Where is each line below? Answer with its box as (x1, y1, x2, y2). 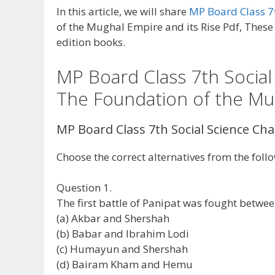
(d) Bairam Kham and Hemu (56, 257, 193, 272)
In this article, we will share (56, 4, 189, 19)
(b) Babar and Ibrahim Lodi (56, 227, 189, 241)
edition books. (56, 35, 125, 50)
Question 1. (56, 180, 112, 195)
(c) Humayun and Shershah (56, 242, 188, 257)
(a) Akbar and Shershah (56, 211, 169, 226)
